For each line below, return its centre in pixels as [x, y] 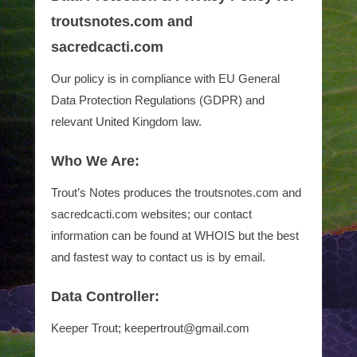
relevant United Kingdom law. [126, 122]
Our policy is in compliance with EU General [165, 78]
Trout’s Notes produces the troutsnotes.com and [176, 192]
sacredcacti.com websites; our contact [151, 214]
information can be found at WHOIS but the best [175, 235]
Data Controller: [105, 296]
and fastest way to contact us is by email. [158, 257]
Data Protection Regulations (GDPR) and [158, 100]
